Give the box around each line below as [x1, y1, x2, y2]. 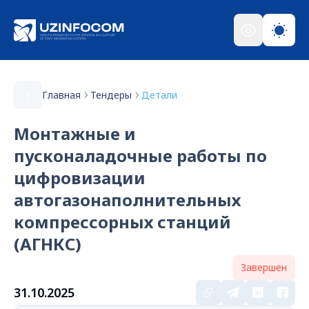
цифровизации [14, 166, 146, 189]
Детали [141, 88, 177, 101]
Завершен [241, 261, 287, 274]
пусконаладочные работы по [14, 144, 267, 167]
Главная [42, 88, 81, 101]
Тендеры [90, 88, 132, 101]
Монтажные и [14, 122, 136, 145]
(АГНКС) [14, 232, 81, 255]
